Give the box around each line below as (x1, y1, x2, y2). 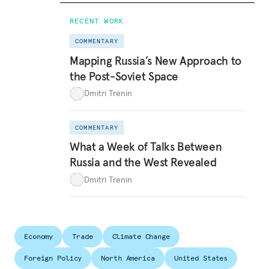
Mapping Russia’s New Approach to (70, 53, 241, 68)
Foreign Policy (24, 253, 82, 262)
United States (174, 253, 228, 262)
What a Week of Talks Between (70, 139, 222, 154)
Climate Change (112, 232, 170, 241)
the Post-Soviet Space (70, 68, 179, 83)
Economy (24, 232, 53, 241)
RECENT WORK (70, 16, 124, 25)
